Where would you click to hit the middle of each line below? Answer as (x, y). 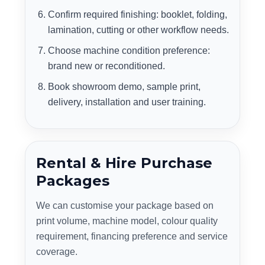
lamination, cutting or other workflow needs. (138, 30)
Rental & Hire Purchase (124, 163)
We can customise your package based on (125, 206)
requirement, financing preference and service (132, 236)
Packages (73, 181)
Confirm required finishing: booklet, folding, (138, 14)
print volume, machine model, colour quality (127, 221)
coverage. (57, 252)
